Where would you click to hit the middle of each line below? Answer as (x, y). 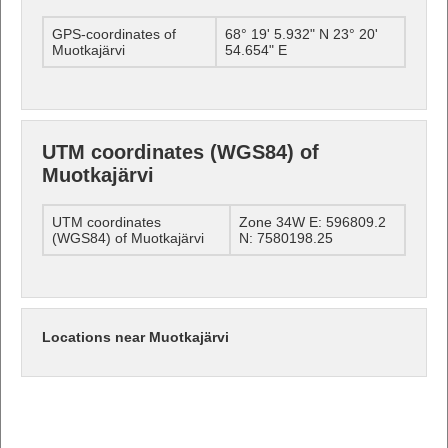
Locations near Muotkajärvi (135, 336)
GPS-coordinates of (114, 33)
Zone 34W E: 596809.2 (312, 221)
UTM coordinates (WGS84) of (180, 151)
